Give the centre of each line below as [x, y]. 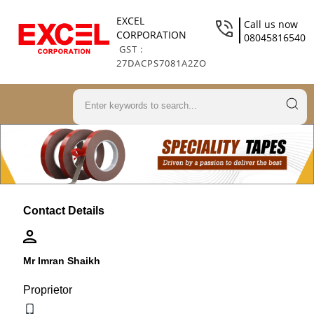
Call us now [271, 24]
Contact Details [63, 211]
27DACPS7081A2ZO [161, 63]
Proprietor [47, 290]
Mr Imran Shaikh [61, 261]
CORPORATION [151, 35]
